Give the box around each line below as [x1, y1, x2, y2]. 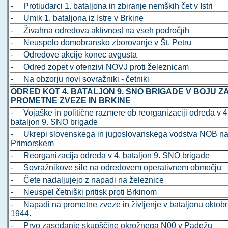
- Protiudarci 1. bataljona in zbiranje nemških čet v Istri [11, 2, 213, 11]
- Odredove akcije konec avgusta [11, 50, 137, 60]
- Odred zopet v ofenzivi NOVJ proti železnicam [11, 63, 189, 72]
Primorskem [11, 139, 54, 148]
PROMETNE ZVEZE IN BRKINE [11, 96, 131, 105]
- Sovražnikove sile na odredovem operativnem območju [11, 163, 222, 173]
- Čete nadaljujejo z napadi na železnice [11, 176, 164, 185]
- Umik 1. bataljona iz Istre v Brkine [11, 14, 144, 23]
